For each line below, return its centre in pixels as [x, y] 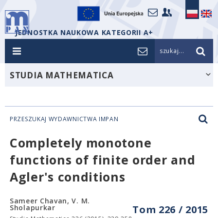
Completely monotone [81, 143]
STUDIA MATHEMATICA [62, 75]
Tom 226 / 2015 [170, 209]
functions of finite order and [103, 160]
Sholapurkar [33, 208]
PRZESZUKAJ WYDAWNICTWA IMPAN [64, 119]
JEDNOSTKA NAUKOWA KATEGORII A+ [84, 32]
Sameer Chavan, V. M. [50, 201]
